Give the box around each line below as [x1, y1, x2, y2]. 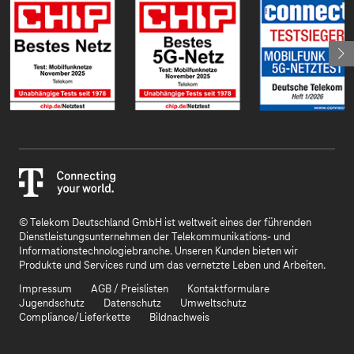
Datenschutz [104, 298, 161, 310]
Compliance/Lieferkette [19, 312, 130, 324]
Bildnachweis [149, 312, 209, 324]
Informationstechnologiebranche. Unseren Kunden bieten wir [19, 246, 298, 258]
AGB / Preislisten [91, 284, 168, 296]
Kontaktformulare [187, 284, 269, 296]
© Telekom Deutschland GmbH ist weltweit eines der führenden [19, 217, 311, 229]
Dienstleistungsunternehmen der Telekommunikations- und [19, 232, 291, 243]
